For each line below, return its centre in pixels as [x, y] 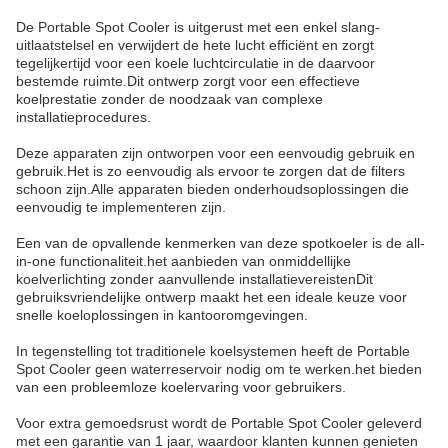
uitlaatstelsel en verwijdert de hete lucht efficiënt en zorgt [195, 45]
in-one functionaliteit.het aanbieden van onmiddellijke [183, 261]
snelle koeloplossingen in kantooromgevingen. [162, 315]
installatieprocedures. [83, 117]
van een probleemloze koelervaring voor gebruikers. [181, 387]
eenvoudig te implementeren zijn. [121, 207]
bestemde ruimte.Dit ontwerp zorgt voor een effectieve [188, 81]
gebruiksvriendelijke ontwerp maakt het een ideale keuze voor [211, 297]
